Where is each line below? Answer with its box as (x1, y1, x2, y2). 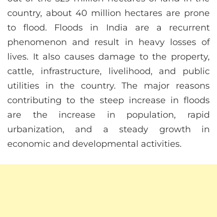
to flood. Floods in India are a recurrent (7, 22, 210, 33)
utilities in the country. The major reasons (7, 80, 210, 92)
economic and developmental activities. (7, 139, 182, 150)
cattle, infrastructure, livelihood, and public (7, 66, 210, 77)
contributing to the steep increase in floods (7, 95, 210, 106)
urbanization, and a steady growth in (7, 124, 210, 135)
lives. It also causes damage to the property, (7, 51, 210, 62)
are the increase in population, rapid (7, 109, 210, 121)
